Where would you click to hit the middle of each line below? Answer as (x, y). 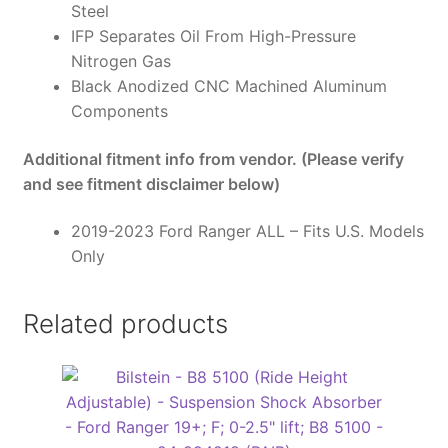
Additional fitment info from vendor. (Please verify (213, 158)
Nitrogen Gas (120, 61)
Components (119, 111)
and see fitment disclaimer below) (151, 183)
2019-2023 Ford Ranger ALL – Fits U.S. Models (247, 231)
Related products (125, 323)
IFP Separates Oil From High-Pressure (213, 36)
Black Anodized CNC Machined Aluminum (228, 86)
